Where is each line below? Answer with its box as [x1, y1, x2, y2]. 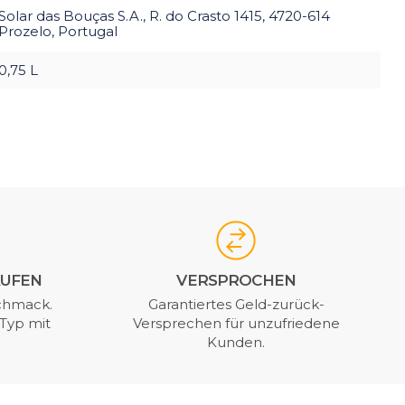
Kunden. [207, 333, 266, 351]
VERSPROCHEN [176, 270, 297, 289]
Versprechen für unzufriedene [132, 314, 340, 332]
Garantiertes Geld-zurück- [147, 295, 325, 313]
